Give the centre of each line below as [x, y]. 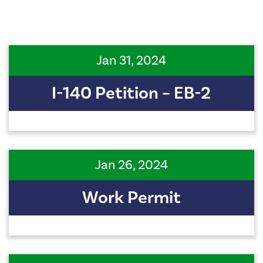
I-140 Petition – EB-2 [131, 94]
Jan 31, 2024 [131, 61]
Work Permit [131, 198]
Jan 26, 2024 [131, 165]
